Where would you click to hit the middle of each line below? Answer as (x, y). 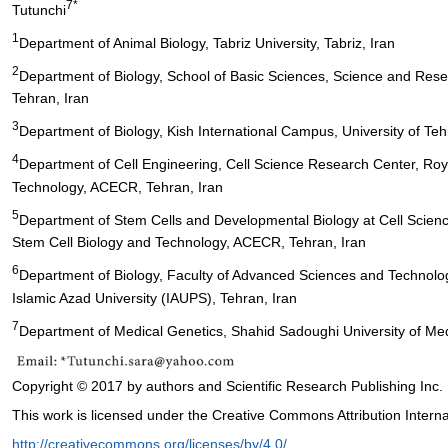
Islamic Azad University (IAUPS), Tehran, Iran (154, 297)
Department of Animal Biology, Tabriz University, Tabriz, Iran (207, 42)
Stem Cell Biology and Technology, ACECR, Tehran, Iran (189, 242)
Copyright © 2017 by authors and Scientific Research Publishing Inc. (227, 385)
